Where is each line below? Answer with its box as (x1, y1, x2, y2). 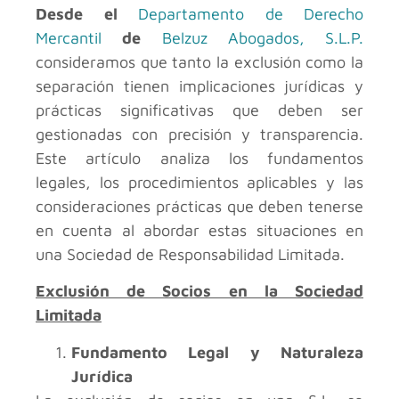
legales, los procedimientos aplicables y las (36, 172, 363, 191)
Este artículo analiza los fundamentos (36, 148, 363, 167)
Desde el (36, 4, 138, 23)
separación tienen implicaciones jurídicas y (36, 76, 363, 95)
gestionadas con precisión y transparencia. (36, 124, 363, 143)
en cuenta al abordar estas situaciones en (36, 220, 363, 240)
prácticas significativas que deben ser (36, 100, 363, 119)
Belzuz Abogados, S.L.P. (161, 28, 363, 47)
